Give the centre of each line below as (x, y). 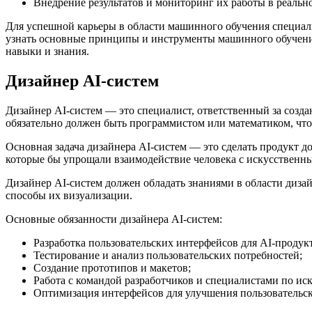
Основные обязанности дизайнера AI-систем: (114, 219)
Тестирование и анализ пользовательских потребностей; (168, 255)
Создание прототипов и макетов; (112, 267)
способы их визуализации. (69, 195)
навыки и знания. (47, 51)
